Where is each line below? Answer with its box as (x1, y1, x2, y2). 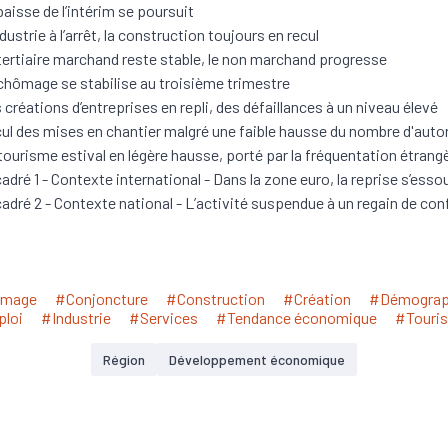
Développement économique (169, 351, 345, 368)
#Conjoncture (54, 289, 148, 308)
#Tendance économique (215, 308, 377, 327)
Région (103, 351, 145, 368)
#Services (128, 308, 198, 327)
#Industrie (40, 308, 111, 327)
